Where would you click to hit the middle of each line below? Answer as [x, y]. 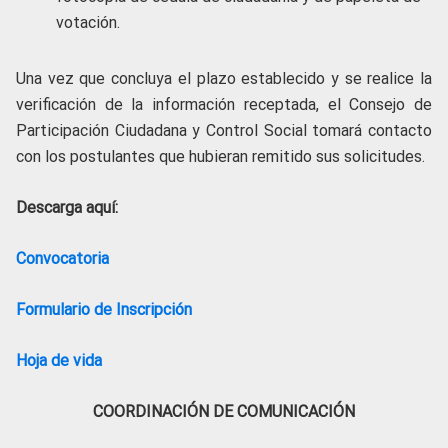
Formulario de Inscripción [104, 309]
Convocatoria [62, 258]
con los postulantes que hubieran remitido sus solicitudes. [220, 156]
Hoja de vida [59, 360]
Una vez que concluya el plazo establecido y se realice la [224, 78]
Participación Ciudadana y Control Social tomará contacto [224, 130]
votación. [88, 22]
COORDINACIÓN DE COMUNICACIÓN [224, 411]
